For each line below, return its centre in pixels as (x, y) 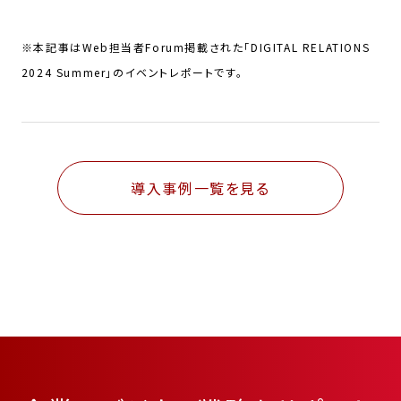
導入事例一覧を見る (200, 188)
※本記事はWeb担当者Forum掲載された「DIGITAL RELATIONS (196, 47)
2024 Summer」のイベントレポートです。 (132, 72)
